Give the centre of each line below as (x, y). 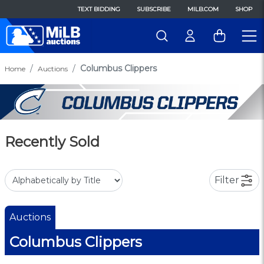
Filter (227, 180)
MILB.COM (203, 9)
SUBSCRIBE (154, 9)
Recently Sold (52, 141)
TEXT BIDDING (99, 9)
